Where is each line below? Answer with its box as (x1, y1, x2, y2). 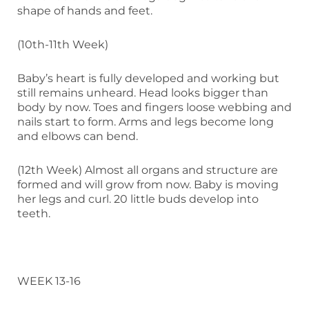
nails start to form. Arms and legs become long (17, 114, 274, 128)
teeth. (17, 206, 50, 220)
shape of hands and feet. (17, 3, 152, 17)
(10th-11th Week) (17, 37, 108, 51)
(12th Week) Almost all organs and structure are (17, 163, 278, 177)
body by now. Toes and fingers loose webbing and (17, 100, 292, 114)
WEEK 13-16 (17, 274, 81, 288)
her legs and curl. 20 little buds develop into (17, 192, 259, 206)
